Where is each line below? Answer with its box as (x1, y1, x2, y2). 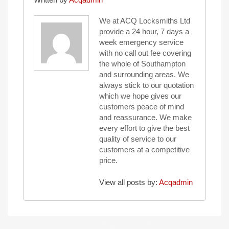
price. (99, 156, 118, 165)
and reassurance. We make (99, 113, 192, 122)
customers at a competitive (99, 145, 190, 154)
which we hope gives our (99, 91, 181, 100)
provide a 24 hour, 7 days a (99, 27, 189, 36)
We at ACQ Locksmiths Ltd (99, 16, 190, 25)
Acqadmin (159, 177, 193, 187)
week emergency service (99, 38, 184, 47)
